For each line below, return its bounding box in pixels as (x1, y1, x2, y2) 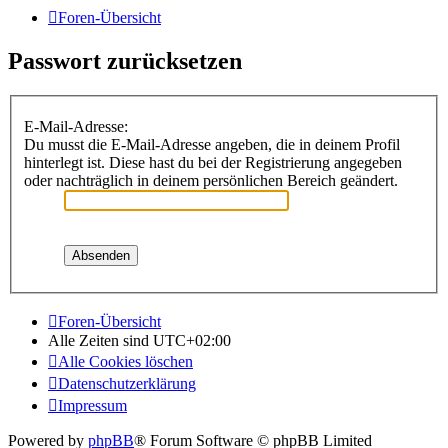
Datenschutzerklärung (58, 375, 196, 393)
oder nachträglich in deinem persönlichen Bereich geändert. (24, 172, 398, 190)
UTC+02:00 (153, 332, 231, 350)
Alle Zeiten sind (48, 332, 153, 350)
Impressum (58, 397, 127, 415)
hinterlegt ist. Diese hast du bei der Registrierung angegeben (24, 154, 402, 172)
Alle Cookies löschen (58, 353, 193, 371)
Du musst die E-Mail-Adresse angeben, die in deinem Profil (24, 136, 400, 154)
